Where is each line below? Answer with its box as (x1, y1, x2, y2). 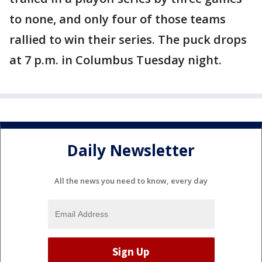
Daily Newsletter (67, 140, 195, 161)
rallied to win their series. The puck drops (9, 32, 247, 47)
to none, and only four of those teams (9, 11, 226, 27)
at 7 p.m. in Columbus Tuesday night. (9, 52, 225, 68)
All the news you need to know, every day (54, 175, 208, 186)
